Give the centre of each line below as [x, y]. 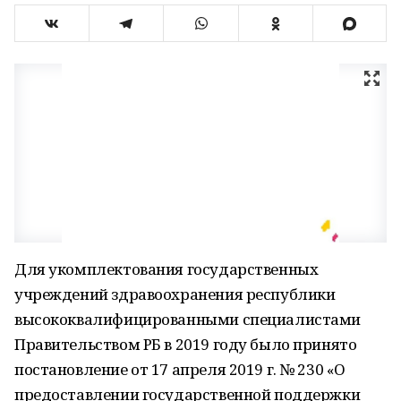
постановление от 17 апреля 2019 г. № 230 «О [180, 369]
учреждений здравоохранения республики [175, 294]
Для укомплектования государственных [166, 269]
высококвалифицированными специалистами [188, 319]
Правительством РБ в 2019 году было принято [186, 344]
